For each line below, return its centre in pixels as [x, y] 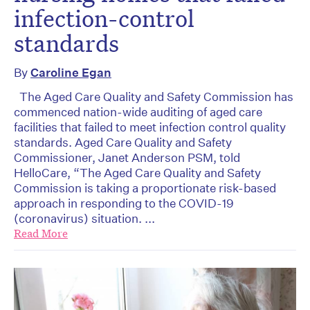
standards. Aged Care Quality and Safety [123, 142]
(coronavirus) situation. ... [84, 218]
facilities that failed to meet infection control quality [150, 127]
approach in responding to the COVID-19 [124, 203]
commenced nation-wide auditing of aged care [138, 111]
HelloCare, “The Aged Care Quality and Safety [137, 172]
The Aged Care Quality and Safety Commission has [154, 96]
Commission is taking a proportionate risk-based [145, 188]
